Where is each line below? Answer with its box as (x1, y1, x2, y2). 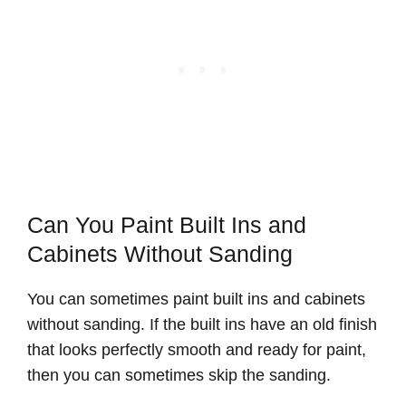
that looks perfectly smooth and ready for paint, (27, 340, 366, 359)
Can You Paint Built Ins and (27, 211, 306, 237)
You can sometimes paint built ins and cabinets (27, 289, 365, 308)
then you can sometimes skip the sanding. (27, 365, 331, 384)
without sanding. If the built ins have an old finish (27, 314, 377, 333)
